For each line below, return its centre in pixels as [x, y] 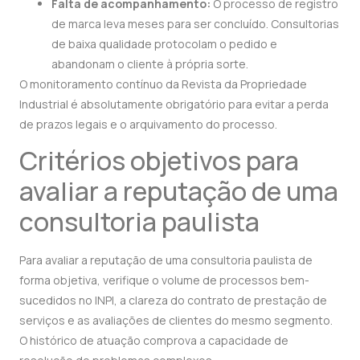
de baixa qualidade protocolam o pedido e [164, 43]
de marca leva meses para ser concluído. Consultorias [195, 23]
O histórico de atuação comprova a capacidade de [154, 340]
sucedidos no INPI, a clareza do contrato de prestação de [173, 300]
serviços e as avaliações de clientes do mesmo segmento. [176, 320]
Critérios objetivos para [159, 160]
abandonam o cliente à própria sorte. [150, 63]
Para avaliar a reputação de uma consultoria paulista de [166, 260]
